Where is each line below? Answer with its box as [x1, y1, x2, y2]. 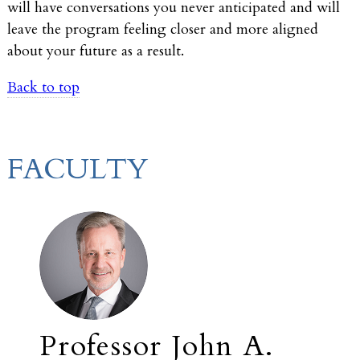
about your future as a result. [7, 40, 184, 61]
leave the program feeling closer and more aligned [7, 18, 318, 39]
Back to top [7, 76, 80, 97]
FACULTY [7, 149, 148, 189]
